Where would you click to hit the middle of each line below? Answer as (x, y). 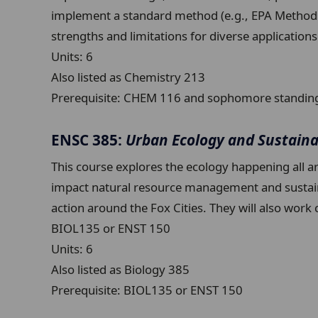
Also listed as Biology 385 (120, 270)
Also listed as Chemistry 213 (128, 77)
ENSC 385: (88, 139)
